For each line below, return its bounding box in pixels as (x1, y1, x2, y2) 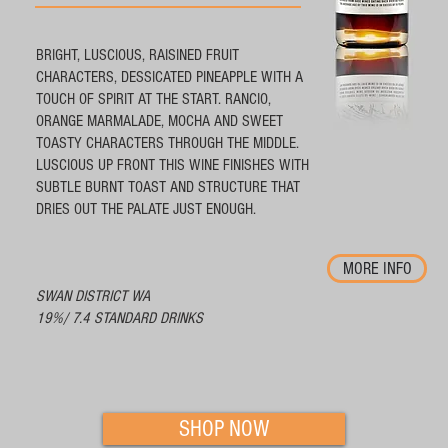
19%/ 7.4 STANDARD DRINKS (36, 308, 203, 327)
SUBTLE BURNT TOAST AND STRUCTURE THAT (36, 177, 300, 196)
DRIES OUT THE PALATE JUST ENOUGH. (36, 199, 260, 218)
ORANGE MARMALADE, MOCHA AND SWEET (36, 111, 283, 130)
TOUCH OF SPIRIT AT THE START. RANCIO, (36, 89, 271, 108)
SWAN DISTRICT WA (36, 286, 150, 305)
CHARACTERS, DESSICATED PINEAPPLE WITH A (36, 67, 303, 86)
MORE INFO (342, 258, 412, 278)
